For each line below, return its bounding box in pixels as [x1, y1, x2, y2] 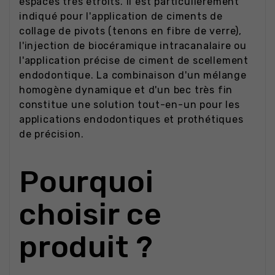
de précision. [19, 128, 84, 140]
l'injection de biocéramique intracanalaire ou [19, 39, 247, 52]
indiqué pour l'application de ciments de [19, 10, 223, 22]
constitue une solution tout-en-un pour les [19, 98, 240, 110]
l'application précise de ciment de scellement [19, 54, 249, 66]
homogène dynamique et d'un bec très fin [19, 83, 233, 96]
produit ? [19, 229, 154, 265]
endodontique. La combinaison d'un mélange [19, 69, 247, 81]
